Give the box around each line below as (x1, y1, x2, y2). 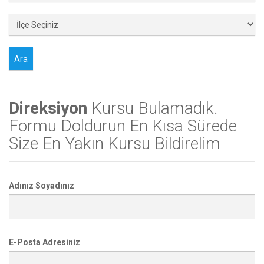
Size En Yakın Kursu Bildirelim (9, 133, 220, 153)
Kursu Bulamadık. (87, 98, 218, 118)
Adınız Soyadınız (9, 180, 74, 190)
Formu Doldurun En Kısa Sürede (9, 115, 237, 136)
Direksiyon (9, 98, 87, 118)
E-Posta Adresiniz (9, 237, 80, 247)
